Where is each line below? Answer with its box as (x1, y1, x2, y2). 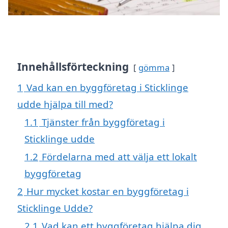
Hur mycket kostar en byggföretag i (26, 184, 189, 197)
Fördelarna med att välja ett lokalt (42, 150, 197, 163)
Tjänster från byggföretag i (42, 115, 165, 128)
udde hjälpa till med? (17, 97, 113, 110)
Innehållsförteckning (17, 59, 129, 74)
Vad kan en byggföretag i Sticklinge (26, 80, 188, 94)
